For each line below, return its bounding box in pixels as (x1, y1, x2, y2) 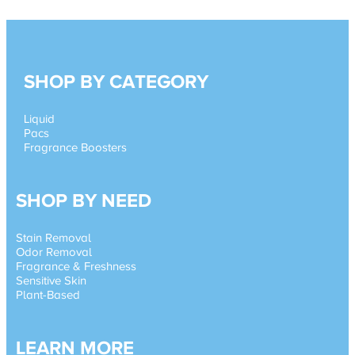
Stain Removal (16, 231, 91, 245)
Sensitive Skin (16, 273, 86, 288)
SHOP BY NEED (16, 189, 151, 212)
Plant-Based (16, 288, 80, 302)
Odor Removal (16, 245, 92, 259)
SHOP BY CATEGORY (24, 71, 208, 93)
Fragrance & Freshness (16, 259, 136, 273)
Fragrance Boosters (24, 140, 127, 155)
